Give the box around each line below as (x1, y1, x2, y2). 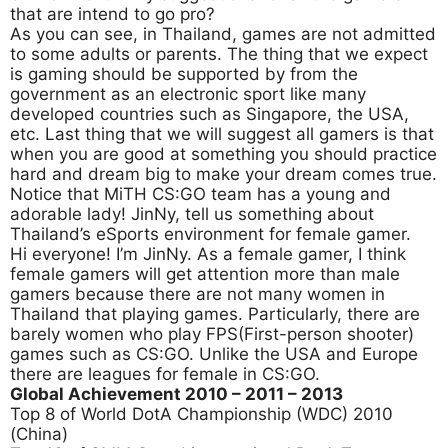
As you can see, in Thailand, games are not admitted (10, 24, 436, 45)
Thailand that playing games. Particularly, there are (10, 304, 420, 325)
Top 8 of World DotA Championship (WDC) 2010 (10, 404, 393, 425)
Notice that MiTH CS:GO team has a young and (10, 184, 391, 205)
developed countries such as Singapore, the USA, (10, 104, 409, 125)
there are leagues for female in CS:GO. (10, 364, 320, 385)
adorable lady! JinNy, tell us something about (10, 204, 374, 225)
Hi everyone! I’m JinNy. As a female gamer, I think (10, 244, 406, 265)
